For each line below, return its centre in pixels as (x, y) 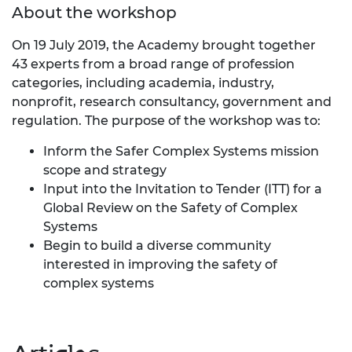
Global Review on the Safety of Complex (170, 207)
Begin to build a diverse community (157, 245)
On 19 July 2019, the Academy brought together (164, 45)
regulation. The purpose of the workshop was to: (166, 120)
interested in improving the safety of (160, 264)
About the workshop (94, 12)
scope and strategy (105, 170)
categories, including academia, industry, (143, 82)
